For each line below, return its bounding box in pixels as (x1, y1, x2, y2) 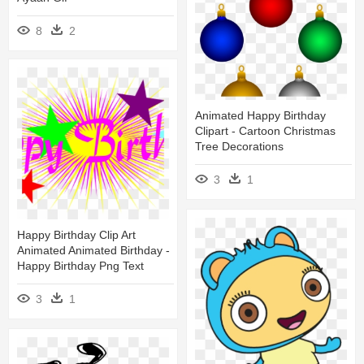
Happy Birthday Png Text (17, 259, 144, 273)
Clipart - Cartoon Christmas (195, 124, 336, 138)
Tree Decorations (195, 140, 284, 154)
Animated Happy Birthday (195, 109, 326, 123)
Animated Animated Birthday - (17, 244, 170, 258)
